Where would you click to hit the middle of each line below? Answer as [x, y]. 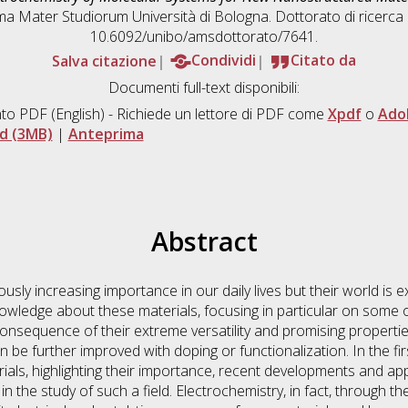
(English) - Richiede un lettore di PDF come [187, 114]
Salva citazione [104, 61]
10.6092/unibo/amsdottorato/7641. [204, 37]
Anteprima [106, 134]
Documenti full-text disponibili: [204, 88]
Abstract [204, 241]
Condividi [224, 61]
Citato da [323, 61]
